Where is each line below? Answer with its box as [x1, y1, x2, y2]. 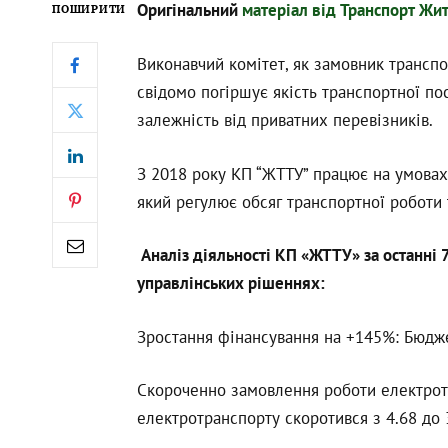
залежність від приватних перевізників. [136, 108, 433, 131]
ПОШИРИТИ [52, 2, 127, 17]
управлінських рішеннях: [136, 272, 325, 295]
